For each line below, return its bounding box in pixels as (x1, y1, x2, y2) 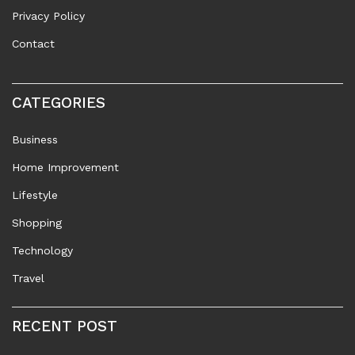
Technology (12, 244, 73, 258)
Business (12, 133, 58, 147)
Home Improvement (12, 161, 119, 174)
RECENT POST (12, 317, 117, 336)
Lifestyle (12, 189, 58, 202)
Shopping (12, 216, 62, 230)
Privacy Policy (12, 10, 85, 23)
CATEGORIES (12, 94, 105, 113)
